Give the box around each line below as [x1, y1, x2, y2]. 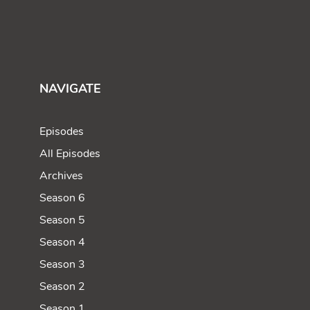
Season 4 [39, 234, 86, 250]
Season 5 [39, 212, 86, 228]
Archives [39, 167, 84, 183]
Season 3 [39, 256, 86, 272]
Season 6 [39, 190, 86, 206]
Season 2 [39, 278, 86, 294]
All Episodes [39, 145, 101, 161]
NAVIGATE [39, 80, 102, 97]
